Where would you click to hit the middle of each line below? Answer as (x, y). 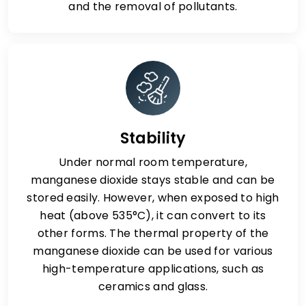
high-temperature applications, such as (153, 269)
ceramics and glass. (153, 287)
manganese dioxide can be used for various (153, 251)
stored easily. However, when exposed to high (153, 198)
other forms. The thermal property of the (153, 233)
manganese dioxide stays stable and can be (153, 180)
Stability (153, 138)
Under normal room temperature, (153, 162)
